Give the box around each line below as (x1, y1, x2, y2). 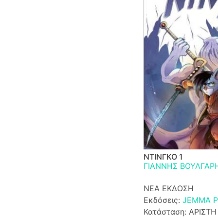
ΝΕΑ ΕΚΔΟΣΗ (143, 183, 194, 193)
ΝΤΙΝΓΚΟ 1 (143, 151, 183, 162)
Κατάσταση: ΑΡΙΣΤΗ (143, 206, 217, 217)
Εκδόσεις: (143, 195, 182, 205)
